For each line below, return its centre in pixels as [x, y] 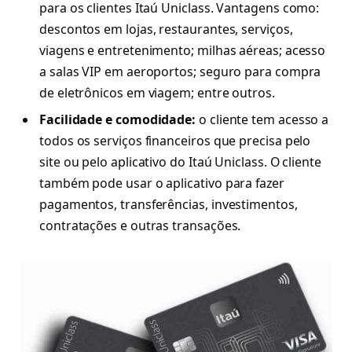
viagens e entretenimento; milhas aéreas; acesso [183, 50]
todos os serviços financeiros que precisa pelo [175, 140]
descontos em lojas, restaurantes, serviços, [166, 29]
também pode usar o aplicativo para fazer [162, 183]
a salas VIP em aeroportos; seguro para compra [180, 71]
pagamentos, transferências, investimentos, [169, 204]
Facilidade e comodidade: [118, 119]
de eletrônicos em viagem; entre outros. [157, 92]
